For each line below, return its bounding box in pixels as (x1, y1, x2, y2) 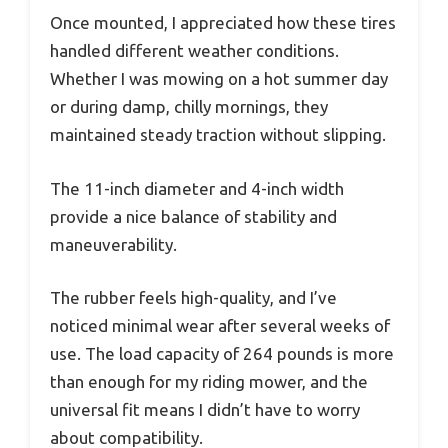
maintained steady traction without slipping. (50, 125, 386, 145)
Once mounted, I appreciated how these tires (50, 13, 396, 33)
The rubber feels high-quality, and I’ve (50, 288, 337, 308)
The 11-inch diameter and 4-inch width (50, 178, 344, 198)
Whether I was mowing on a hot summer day (50, 69, 388, 89)
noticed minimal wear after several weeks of (50, 316, 390, 336)
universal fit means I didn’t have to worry (50, 400, 360, 420)
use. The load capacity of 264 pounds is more (50, 344, 394, 364)
